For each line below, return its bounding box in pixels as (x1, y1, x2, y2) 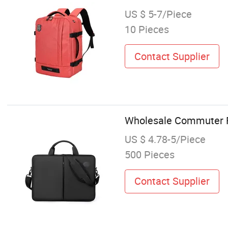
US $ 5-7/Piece (124, 7, 192, 21)
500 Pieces (124, 147, 175, 161)
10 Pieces (124, 22, 169, 37)
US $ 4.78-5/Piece (124, 132, 206, 146)
